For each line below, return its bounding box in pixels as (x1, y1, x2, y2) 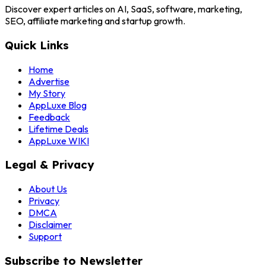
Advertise (28, 75, 69, 87)
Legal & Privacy (5, 157, 94, 172)
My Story (28, 87, 65, 99)
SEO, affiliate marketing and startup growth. (5, 15, 185, 27)
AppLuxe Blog (28, 99, 87, 111)
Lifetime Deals (28, 122, 88, 135)
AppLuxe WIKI (28, 134, 89, 147)
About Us (28, 183, 67, 195)
